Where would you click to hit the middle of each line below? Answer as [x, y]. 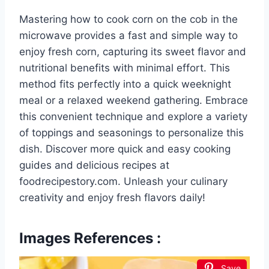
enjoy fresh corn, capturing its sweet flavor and [133, 51]
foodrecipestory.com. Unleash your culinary [123, 181]
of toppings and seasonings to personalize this [131, 132]
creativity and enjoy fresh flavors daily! [112, 197]
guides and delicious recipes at [94, 165]
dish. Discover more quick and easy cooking [125, 149]
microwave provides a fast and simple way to [128, 35]
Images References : [90, 238]
